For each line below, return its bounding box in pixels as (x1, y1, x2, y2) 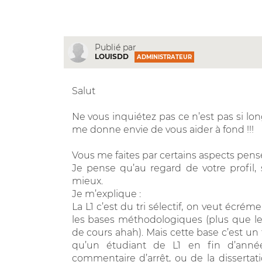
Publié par (94, 42, 136, 53)
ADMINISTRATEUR (136, 54, 192, 61)
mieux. (71, 175, 103, 187)
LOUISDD (94, 52, 129, 61)
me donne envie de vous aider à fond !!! (71, 123, 254, 135)
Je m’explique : (71, 188, 141, 199)
